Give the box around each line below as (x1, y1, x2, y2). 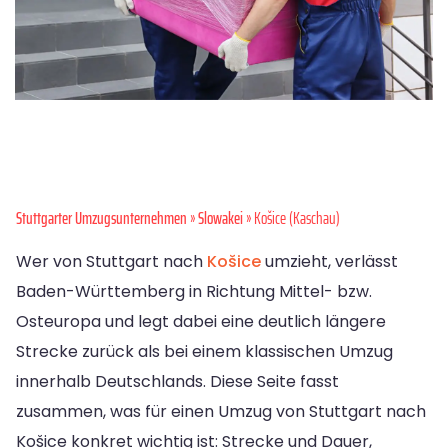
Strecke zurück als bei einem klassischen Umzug (16, 340, 393, 364)
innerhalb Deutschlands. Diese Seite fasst (16, 370, 339, 394)
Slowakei (198, 205, 243, 232)
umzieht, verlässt (261, 250, 398, 274)
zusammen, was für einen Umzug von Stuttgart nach (16, 400, 426, 424)
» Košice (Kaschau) (243, 205, 340, 232)
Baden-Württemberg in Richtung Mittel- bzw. (16, 280, 372, 304)
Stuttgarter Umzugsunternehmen (16, 205, 187, 232)
